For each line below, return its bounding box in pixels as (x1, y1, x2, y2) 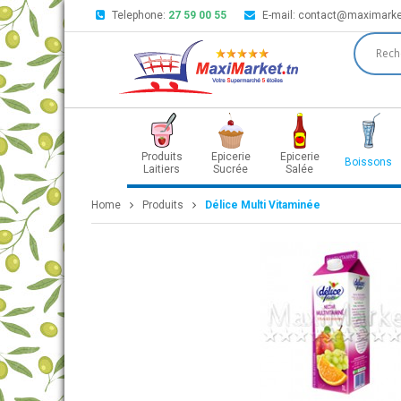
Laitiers (143, 163, 180, 175)
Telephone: (112, 9, 168, 21)
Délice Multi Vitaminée (205, 199, 320, 211)
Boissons (345, 156, 392, 168)
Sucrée (213, 163, 248, 175)
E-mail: (262, 9, 298, 21)
